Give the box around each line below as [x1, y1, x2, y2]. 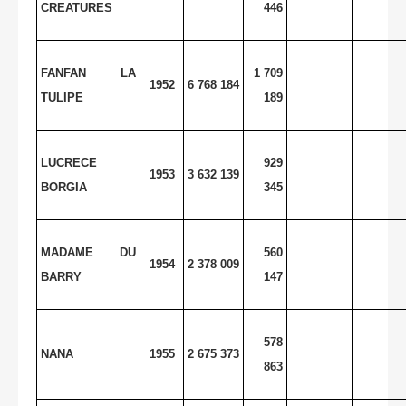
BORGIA [41, 179, 87, 194]
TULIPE [41, 90, 83, 104]
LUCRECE [41, 155, 97, 169]
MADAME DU [41, 245, 136, 259]
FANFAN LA [41, 65, 136, 80]
